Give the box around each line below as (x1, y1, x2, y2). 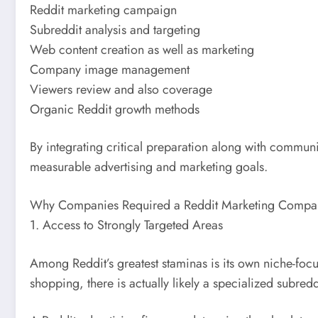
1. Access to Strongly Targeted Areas (30, 215, 223, 234)
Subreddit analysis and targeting (30, 20, 200, 39)
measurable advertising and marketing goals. (30, 158, 268, 177)
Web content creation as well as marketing (30, 40, 254, 59)
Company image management (30, 60, 190, 79)
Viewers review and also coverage (30, 79, 212, 99)
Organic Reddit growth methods (30, 99, 199, 119)
